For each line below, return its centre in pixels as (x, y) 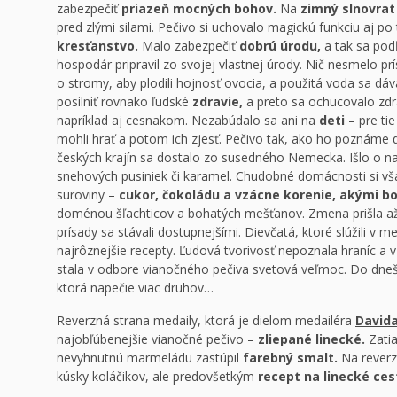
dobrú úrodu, (280, 46)
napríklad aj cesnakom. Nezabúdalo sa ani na (188, 120)
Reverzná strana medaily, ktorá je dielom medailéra (206, 320)
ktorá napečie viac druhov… (135, 288)
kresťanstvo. (97, 46)
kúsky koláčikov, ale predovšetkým (157, 376)
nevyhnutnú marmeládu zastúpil (150, 358)
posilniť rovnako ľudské (125, 101)
